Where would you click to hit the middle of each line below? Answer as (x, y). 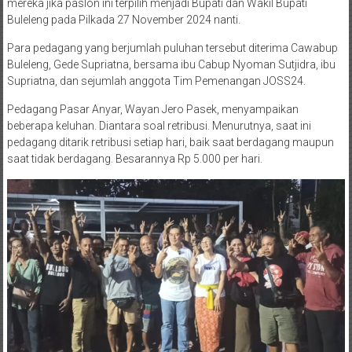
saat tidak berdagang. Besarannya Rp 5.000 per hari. (139, 158)
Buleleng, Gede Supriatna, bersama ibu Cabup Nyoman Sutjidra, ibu (171, 64)
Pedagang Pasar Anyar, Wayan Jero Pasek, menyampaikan (152, 109)
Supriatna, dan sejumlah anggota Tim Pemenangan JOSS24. (156, 81)
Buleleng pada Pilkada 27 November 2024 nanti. (123, 19)
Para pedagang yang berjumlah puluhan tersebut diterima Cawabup (172, 48)
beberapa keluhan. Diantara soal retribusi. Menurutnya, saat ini (159, 125)
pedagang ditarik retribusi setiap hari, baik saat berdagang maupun (170, 142)
